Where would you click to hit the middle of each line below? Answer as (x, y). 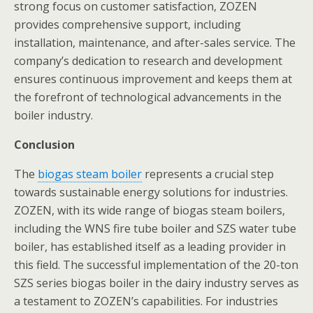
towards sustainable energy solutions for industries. (151, 192)
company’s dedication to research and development (148, 61)
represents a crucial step (208, 174)
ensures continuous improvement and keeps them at (153, 79)
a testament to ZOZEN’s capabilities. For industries (146, 301)
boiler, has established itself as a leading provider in (150, 247)
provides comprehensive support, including (128, 24)
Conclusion (44, 145)
